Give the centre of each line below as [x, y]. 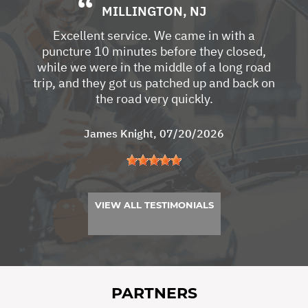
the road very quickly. [154, 98]
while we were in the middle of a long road [154, 67]
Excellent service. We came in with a [154, 35]
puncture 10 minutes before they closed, [154, 51]
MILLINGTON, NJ [154, 11]
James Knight [119, 133]
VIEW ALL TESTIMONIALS [154, 205]
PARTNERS [154, 293]
